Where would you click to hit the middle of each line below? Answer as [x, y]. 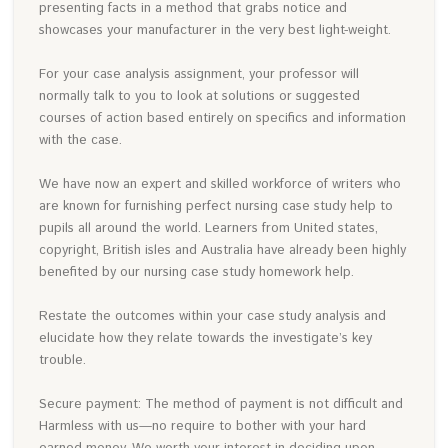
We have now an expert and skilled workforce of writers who [220, 184]
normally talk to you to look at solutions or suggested [200, 96]
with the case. [81, 140]
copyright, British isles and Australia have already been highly [223, 250]
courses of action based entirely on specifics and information [223, 118]
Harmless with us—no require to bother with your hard [203, 426]
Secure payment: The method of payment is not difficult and [221, 404]
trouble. [63, 360]
